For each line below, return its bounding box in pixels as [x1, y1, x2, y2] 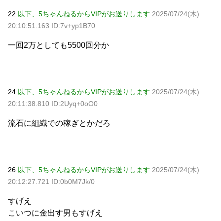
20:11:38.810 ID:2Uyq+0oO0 [8, 99, 98, 108]
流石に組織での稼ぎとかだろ [8, 118, 110, 127]
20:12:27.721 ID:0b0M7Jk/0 [8, 177, 95, 185]
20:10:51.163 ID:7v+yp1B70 [8, 21, 95, 30]
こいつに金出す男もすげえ [8, 208, 103, 217]
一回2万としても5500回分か [8, 40, 109, 49]
